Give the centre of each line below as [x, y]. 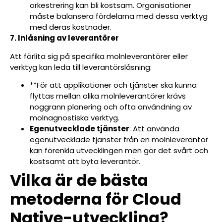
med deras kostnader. [71, 27]
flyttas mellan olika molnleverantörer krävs [108, 96]
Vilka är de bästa [79, 180]
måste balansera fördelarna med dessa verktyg [119, 16]
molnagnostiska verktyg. [75, 117]
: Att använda [154, 128]
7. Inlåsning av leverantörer [64, 38]
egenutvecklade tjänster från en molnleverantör [119, 139]
